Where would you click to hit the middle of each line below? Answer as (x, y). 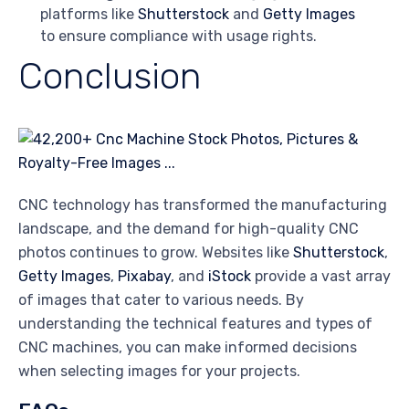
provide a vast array (321, 277)
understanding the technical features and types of (195, 324)
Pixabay (144, 277)
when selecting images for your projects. (159, 372)
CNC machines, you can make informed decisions (188, 348)
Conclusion (110, 76)
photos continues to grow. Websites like (156, 253)
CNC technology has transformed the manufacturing (203, 205)
